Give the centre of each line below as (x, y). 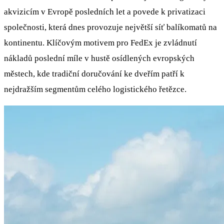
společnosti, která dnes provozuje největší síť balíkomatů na (110, 27)
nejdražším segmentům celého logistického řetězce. (95, 89)
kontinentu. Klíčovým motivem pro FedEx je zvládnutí (100, 42)
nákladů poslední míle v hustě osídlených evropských (99, 58)
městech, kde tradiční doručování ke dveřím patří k (94, 73)
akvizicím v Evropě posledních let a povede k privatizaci (105, 11)
